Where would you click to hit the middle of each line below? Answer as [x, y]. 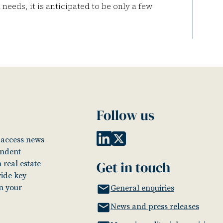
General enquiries [142, 188]
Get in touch [133, 167]
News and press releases [155, 207]
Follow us [125, 115]
